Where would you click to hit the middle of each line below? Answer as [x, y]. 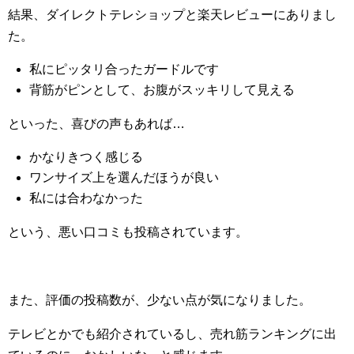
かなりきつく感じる [87, 157]
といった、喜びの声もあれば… [96, 124]
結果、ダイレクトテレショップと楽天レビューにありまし [172, 15]
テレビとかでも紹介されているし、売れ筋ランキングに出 [172, 334]
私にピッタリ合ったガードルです [124, 70]
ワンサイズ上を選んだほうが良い [124, 178]
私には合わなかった [87, 198]
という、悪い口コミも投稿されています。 [128, 232]
